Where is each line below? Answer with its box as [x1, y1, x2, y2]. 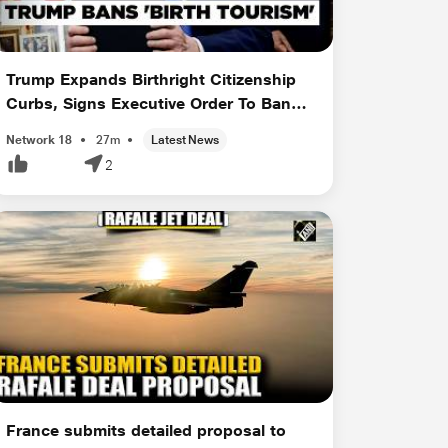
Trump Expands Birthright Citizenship [6, 69, 296, 89]
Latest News [151, 132, 220, 147]
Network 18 [6, 132, 73, 147]
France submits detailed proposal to [6, 421, 286, 441]
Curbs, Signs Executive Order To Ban [6, 93, 291, 113]
